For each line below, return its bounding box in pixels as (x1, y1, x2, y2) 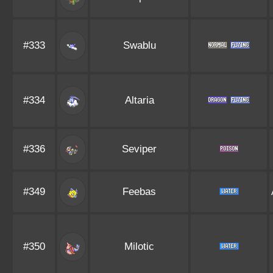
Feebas (122, 186, 156, 197)
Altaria (124, 94, 154, 106)
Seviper (122, 143, 157, 155)
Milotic (124, 241, 154, 252)
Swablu (122, 40, 156, 51)
